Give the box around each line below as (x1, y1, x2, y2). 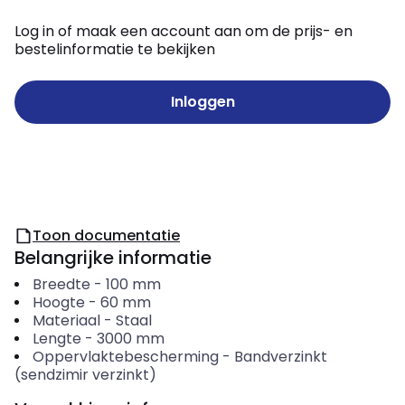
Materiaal (32, 310, 100, 331)
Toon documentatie (33, 225, 180, 246)
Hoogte (32, 292, 85, 313)
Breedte (32, 274, 90, 295)
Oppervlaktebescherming (32, 346, 219, 367)
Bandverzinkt (233, 346, 327, 367)
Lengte (32, 328, 81, 349)
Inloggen (170, 91, 235, 112)
